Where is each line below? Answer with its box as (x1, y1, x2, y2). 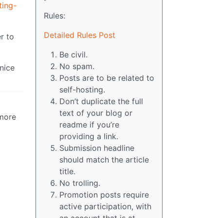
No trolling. (59, 178, 100, 188)
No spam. (59, 61, 94, 72)
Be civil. (59, 50, 88, 60)
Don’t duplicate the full (59, 96, 143, 107)
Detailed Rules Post (44, 30, 115, 40)
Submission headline (59, 143, 134, 153)
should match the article (59, 155, 149, 165)
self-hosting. (59, 85, 105, 95)
